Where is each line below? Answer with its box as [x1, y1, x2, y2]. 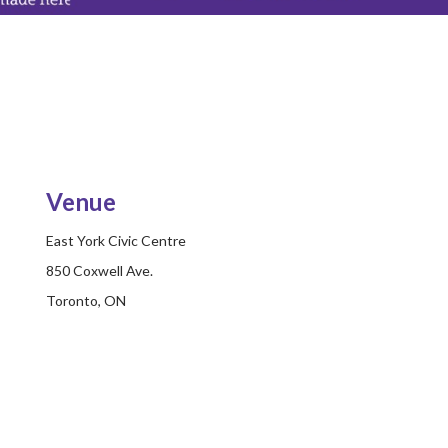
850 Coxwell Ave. [45, 262, 153, 280]
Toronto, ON [45, 292, 126, 310]
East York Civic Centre [45, 232, 186, 250]
